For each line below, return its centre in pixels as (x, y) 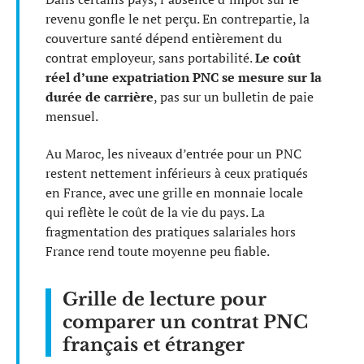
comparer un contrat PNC (185, 323)
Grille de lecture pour (165, 300)
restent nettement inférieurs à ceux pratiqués (177, 173)
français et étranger (154, 345)
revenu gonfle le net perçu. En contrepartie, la (178, 18)
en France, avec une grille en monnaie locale (174, 193)
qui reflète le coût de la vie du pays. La (155, 212)
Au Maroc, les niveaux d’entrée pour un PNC (173, 154)
